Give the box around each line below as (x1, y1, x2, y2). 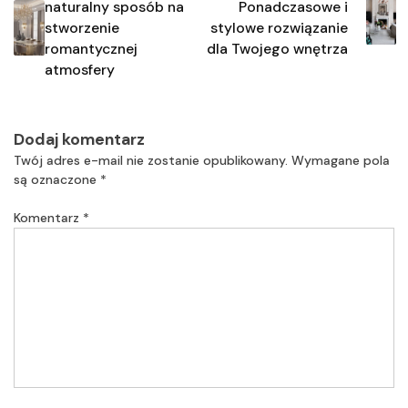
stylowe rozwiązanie (209, 17, 348, 37)
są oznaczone (14, 171, 100, 189)
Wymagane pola (291, 152, 390, 169)
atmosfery (44, 59, 115, 79)
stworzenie (44, 17, 119, 37)
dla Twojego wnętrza (206, 38, 348, 58)
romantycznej (44, 38, 138, 58)
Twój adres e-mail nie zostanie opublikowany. (14, 152, 288, 169)
